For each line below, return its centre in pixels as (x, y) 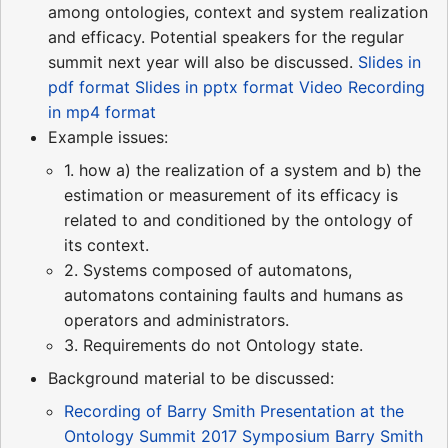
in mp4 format (102, 112)
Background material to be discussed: (191, 378)
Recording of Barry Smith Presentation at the (234, 411)
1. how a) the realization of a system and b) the (242, 170)
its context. (106, 245)
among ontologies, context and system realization (238, 12)
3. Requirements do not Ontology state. (213, 345)
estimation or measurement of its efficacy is (231, 195)
